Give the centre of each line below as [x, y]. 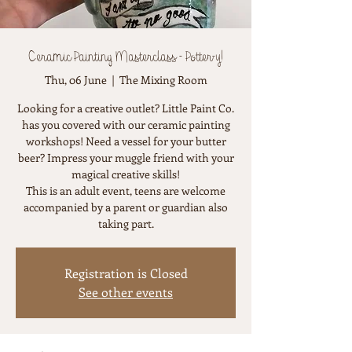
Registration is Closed [126, 273]
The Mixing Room [163, 79]
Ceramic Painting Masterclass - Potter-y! [126, 57]
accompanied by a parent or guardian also [126, 207]
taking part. [126, 223]
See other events [126, 291]
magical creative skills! [126, 174]
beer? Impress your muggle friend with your [126, 157]
